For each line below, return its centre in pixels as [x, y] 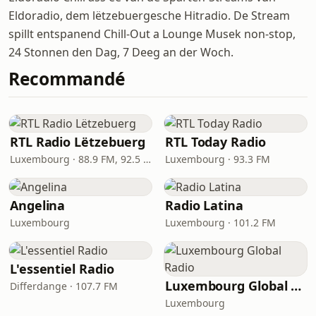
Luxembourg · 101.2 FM [220, 223]
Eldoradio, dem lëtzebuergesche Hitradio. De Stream [149, 16]
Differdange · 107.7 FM [64, 286]
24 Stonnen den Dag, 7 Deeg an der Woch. [121, 52]
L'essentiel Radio [62, 269]
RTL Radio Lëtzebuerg [78, 142]
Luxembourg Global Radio [296, 286]
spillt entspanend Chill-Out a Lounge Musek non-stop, [152, 34]
